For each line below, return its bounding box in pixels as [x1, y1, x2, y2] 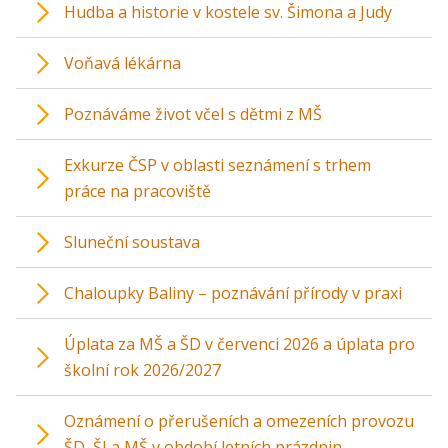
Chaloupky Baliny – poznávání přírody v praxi [64, 282, 402, 304]
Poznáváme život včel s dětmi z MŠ [64, 103, 322, 125]
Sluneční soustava [64, 231, 200, 253]
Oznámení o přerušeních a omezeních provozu [64, 410, 414, 432]
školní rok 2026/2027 [64, 359, 221, 381]
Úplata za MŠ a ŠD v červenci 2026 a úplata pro [64, 333, 415, 355]
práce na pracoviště [64, 180, 211, 202]
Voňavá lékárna [64, 52, 181, 74]
